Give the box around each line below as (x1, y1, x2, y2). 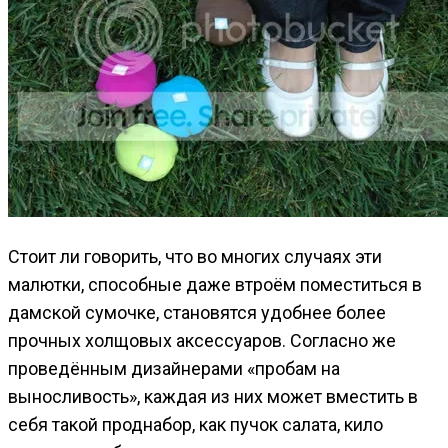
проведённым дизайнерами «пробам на (8, 357, 340, 379)
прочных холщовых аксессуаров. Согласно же (8, 329, 396, 351)
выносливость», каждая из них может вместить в (8, 385, 418, 407)
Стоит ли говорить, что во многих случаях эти (8, 245, 382, 267)
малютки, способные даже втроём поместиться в (8, 273, 422, 295)
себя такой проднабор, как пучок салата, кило (8, 413, 383, 435)
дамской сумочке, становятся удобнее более (8, 301, 386, 323)
